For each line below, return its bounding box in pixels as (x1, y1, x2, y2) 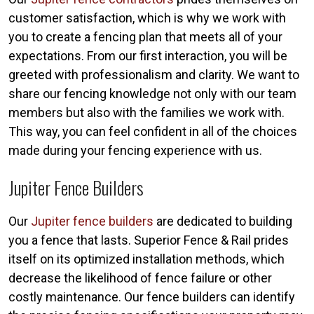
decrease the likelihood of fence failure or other (8, 270, 272, 285)
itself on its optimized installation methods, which (8, 251, 285, 266)
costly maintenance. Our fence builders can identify (8, 289, 295, 304)
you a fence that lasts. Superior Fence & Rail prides (8, 232, 289, 247)
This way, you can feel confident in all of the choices (8, 123, 297, 139)
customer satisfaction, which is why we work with (8, 10, 286, 25)
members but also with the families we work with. (8, 104, 285, 120)
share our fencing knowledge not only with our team (8, 86, 296, 101)
